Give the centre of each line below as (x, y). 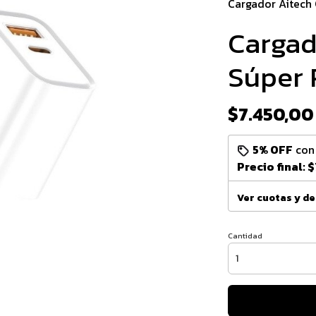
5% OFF (272, 150)
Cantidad (245, 236)
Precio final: (272, 166)
